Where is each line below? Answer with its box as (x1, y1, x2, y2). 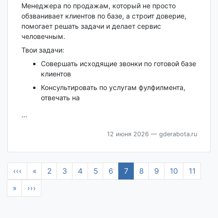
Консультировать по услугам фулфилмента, (40, 83, 185, 91)
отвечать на (40, 93, 80, 102)
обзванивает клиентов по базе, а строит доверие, (21, 11, 186, 20)
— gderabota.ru (148, 130, 197, 138)
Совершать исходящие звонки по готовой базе (40, 59, 196, 68)
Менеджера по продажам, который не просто (21, 1, 176, 10)
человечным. (21, 32, 65, 40)
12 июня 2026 (107, 130, 149, 138)
